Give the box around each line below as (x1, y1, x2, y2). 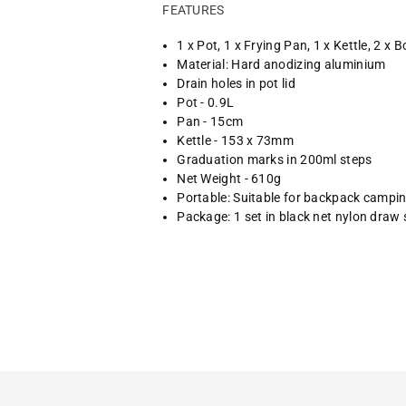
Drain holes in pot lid (177, 75, 295, 91)
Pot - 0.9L (177, 94, 235, 110)
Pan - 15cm (177, 113, 244, 129)
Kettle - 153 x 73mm (177, 132, 294, 148)
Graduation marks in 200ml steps (177, 151, 372, 167)
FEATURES (162, 2, 225, 17)
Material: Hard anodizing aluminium (177, 56, 386, 72)
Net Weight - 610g (177, 170, 282, 186)
